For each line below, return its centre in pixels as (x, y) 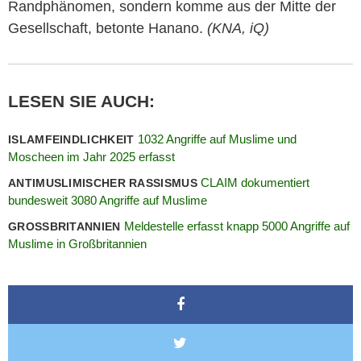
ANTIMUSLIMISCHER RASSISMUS (105, 183)
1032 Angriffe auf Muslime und (217, 139)
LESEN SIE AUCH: (81, 101)
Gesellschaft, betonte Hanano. (108, 28)
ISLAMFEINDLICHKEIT (73, 140)
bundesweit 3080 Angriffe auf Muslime (108, 201)
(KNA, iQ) (238, 28)
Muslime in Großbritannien (77, 244)
